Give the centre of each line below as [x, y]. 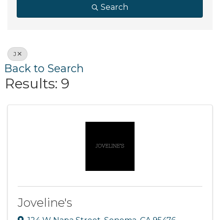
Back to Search [44, 68]
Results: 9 [37, 83]
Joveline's [45, 203]
